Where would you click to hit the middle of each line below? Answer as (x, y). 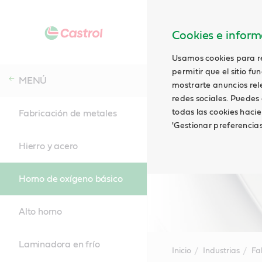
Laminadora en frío (59, 244)
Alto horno (40, 212)
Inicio (181, 251)
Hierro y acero (49, 146)
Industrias (221, 251)
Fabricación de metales (68, 113)
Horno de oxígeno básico (71, 179)
